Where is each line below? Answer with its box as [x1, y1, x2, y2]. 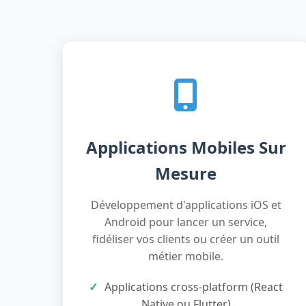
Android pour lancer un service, [105, 214, 267, 229]
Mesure [155, 162, 217, 184]
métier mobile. [148, 249, 223, 264]
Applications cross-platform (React [105, 279, 283, 294]
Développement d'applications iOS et [90, 197, 281, 212]
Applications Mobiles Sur [85, 136, 286, 158]
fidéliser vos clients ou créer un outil [92, 232, 279, 247]
